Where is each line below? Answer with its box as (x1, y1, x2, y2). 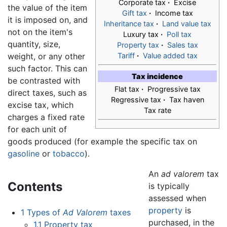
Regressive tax (110, 95, 163, 104)
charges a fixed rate (8, 112, 85, 123)
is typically (148, 181, 190, 192)
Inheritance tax (103, 19, 154, 28)
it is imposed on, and (8, 15, 88, 25)
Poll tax (167, 30, 192, 39)
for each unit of (8, 124, 67, 135)
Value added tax (142, 51, 198, 60)
